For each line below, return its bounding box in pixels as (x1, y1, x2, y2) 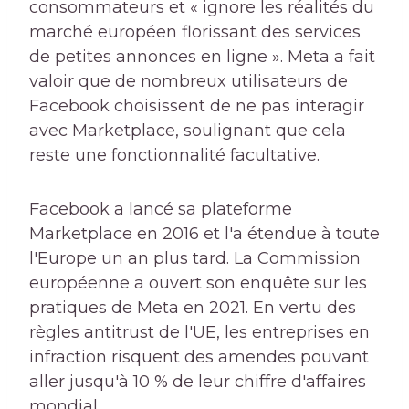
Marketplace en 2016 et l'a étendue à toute (29, 224, 380, 245)
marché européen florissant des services (29, 22, 361, 43)
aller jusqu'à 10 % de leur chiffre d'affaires (29, 372, 366, 393)
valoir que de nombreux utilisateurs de (29, 71, 348, 92)
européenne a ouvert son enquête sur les (29, 273, 367, 294)
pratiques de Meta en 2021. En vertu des (29, 298, 356, 319)
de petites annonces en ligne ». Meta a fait (29, 47, 375, 68)
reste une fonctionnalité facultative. (29, 145, 320, 166)
